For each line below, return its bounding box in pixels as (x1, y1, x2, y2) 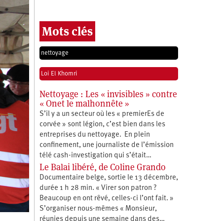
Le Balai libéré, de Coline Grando (39, 161, 166, 173)
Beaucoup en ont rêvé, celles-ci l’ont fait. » (39, 194, 174, 202)
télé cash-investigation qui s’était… (39, 151, 151, 159)
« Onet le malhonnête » (39, 97, 129, 109)
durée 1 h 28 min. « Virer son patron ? (39, 184, 157, 192)
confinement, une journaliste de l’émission (39, 141, 174, 149)
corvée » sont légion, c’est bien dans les (39, 120, 165, 128)
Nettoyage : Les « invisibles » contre (39, 88, 177, 100)
